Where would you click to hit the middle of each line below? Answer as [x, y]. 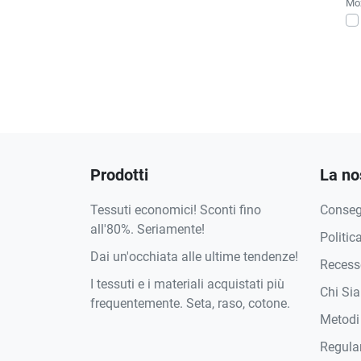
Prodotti [119, 174]
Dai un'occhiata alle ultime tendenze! [194, 256]
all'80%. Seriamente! [147, 229]
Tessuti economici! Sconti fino [176, 210]
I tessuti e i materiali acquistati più [187, 284]
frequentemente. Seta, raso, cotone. [190, 303]
